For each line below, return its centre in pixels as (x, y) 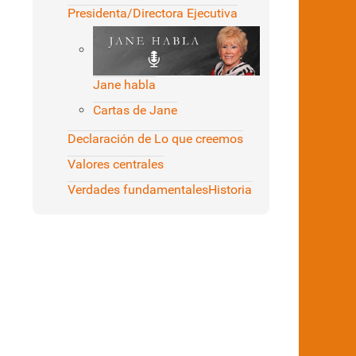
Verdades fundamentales (138, 189)
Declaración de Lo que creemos (155, 138)
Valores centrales (116, 164)
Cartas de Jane (135, 110)
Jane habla (124, 84)
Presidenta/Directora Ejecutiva (153, 14)
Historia (230, 189)
